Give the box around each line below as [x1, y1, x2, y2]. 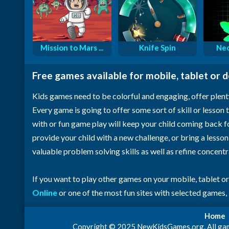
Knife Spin [139, 42, 176, 52]
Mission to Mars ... [40, 42, 103, 52]
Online [32, 188, 57, 197]
